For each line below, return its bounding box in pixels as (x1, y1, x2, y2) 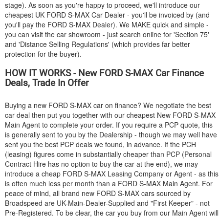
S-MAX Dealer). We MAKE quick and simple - (67, 20, 209, 29)
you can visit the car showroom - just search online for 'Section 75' (5, 29, 209, 39)
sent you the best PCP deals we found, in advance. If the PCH (5, 139, 196, 149)
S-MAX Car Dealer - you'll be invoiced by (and (66, 10, 210, 20)
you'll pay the (5, 20, 47, 29)
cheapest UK (5, 10, 46, 20)
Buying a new (5, 100, 48, 110)
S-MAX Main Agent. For (137, 178, 213, 188)
